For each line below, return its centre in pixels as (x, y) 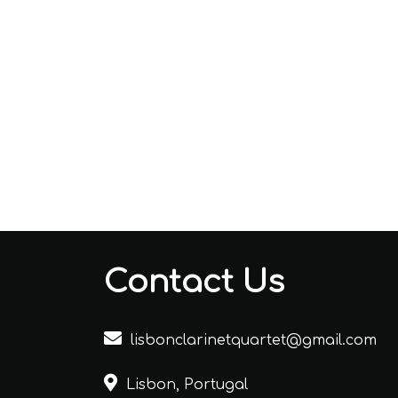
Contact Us (194, 282)
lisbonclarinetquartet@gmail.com (254, 340)
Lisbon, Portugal (187, 384)
